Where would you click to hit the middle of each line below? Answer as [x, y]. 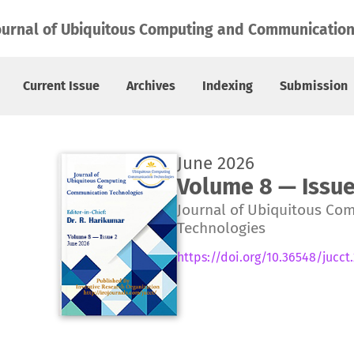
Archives [151, 86]
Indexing [228, 86]
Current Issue [61, 86]
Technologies [221, 228]
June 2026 [216, 163]
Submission [314, 86]
